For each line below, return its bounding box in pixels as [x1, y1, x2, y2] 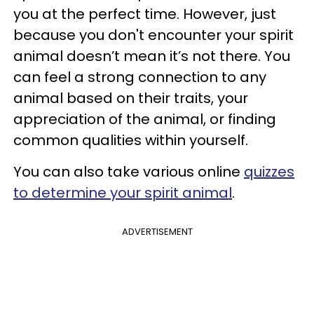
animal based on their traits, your [13, 88, 248, 108]
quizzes [244, 161, 294, 182]
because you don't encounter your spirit [13, 25, 294, 45]
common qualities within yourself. [13, 130, 248, 150]
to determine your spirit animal [13, 182, 232, 203]
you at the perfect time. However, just [13, 4, 276, 24]
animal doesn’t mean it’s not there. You [13, 46, 290, 66]
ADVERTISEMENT [121, 224, 193, 238]
